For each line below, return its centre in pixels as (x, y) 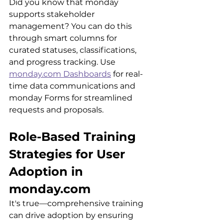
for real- (127, 74)
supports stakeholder (53, 14)
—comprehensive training (92, 203)
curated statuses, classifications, (74, 50)
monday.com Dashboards (60, 74)
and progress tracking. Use (63, 62)
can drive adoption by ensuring (72, 215)
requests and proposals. (56, 110)
